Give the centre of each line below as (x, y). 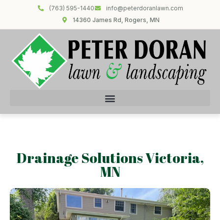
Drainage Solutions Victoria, (110, 158)
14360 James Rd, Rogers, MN (116, 20)
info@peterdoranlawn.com (144, 8)
